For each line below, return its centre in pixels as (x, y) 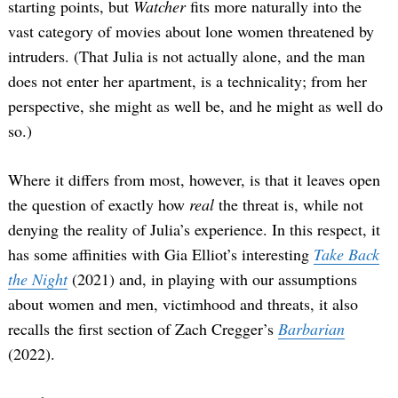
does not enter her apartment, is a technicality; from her (187, 81)
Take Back (346, 255)
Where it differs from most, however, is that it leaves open (194, 180)
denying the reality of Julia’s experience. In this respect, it (194, 230)
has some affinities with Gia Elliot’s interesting (161, 255)
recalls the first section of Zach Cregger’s (143, 329)
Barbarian (311, 329)
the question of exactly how (99, 205)
